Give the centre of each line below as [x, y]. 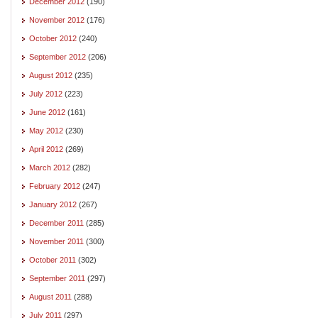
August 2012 [51, 75]
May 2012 [46, 130]
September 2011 [57, 278]
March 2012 [50, 167]
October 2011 [53, 259]
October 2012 [53, 38]
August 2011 [50, 296]
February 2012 [55, 186]
